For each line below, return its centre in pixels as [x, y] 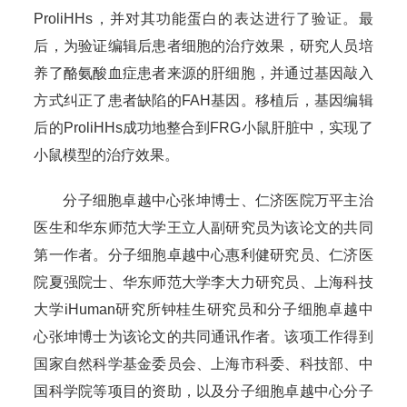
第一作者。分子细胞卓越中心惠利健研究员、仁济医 [203, 254]
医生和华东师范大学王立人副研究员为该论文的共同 [203, 227]
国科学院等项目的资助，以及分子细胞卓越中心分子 [203, 391]
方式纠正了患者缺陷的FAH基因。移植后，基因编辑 [203, 100]
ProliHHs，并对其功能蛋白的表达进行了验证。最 [203, 18]
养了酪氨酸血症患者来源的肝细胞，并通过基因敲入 [203, 73]
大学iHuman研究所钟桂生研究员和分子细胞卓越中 [203, 309]
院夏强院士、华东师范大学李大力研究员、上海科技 [203, 282]
